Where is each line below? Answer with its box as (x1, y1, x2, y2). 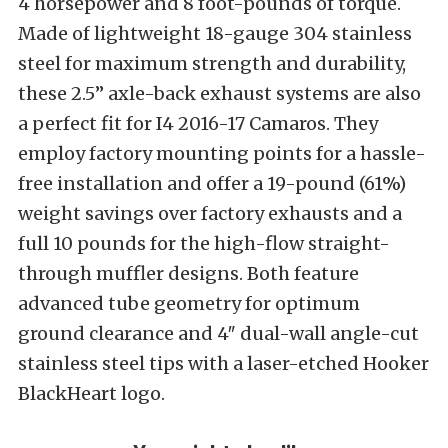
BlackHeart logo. (18, 382, 165, 406)
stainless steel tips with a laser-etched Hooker (18, 352, 429, 376)
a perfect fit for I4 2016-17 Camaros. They (18, 112, 378, 136)
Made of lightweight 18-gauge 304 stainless (18, 22, 412, 46)
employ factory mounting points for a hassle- (18, 142, 426, 166)
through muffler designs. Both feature (18, 262, 359, 286)
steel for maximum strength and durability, (18, 52, 406, 76)
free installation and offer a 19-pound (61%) (18, 172, 406, 196)
